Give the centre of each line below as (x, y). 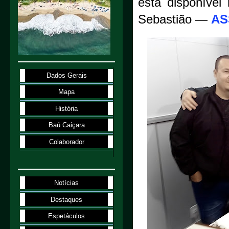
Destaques (67, 199)
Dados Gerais (66, 75)
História (67, 108)
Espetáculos (67, 216)
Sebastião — (175, 19)
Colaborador (66, 142)
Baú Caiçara (66, 125)
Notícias (67, 183)
